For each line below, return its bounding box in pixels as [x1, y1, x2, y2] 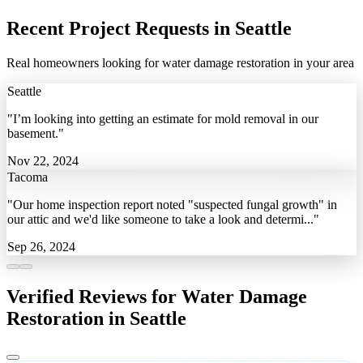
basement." [7, 126, 64, 141]
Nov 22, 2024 [7, 154, 79, 169]
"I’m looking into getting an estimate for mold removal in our [7, 112, 318, 126]
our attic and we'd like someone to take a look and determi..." [7, 212, 319, 227]
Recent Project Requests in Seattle [6, 18, 292, 40]
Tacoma [7, 170, 48, 185]
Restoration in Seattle [6, 308, 186, 330]
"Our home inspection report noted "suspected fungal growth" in [7, 198, 337, 212]
